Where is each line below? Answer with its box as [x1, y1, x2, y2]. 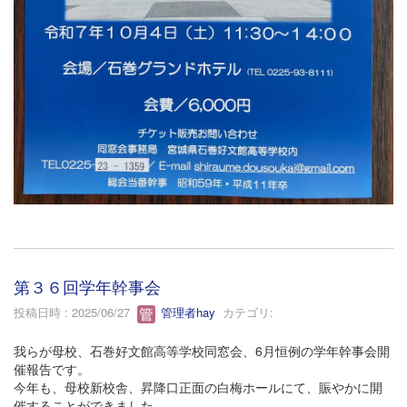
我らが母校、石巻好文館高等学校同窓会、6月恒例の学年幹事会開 [14, 342, 390, 361]
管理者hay [157, 303, 215, 322]
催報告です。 [14, 360, 90, 379]
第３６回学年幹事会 [14, 274, 161, 299]
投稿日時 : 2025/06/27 [14, 303, 137, 322]
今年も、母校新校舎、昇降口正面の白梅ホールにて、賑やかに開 [14, 378, 382, 397]
